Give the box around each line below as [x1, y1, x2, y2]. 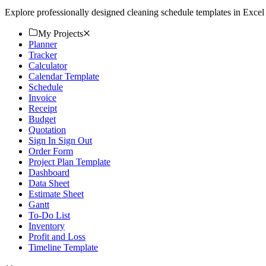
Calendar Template [28, 71, 99, 81]
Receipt [28, 103, 57, 113]
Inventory [28, 220, 65, 231]
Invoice [28, 92, 56, 103]
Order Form [28, 145, 73, 156]
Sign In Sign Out [28, 135, 92, 145]
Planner [28, 39, 57, 49]
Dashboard [28, 167, 69, 178]
